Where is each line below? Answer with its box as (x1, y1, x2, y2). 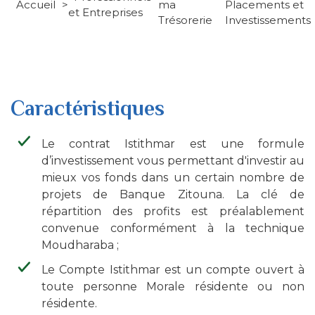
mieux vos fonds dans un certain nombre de (41, 171, 304, 184)
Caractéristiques (11, 96, 165, 120)
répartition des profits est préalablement (41, 205, 304, 218)
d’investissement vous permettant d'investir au (41, 154, 304, 167)
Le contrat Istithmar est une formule (41, 137, 304, 150)
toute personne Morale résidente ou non (41, 280, 304, 294)
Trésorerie (158, 13, 212, 27)
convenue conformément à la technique (41, 221, 304, 235)
